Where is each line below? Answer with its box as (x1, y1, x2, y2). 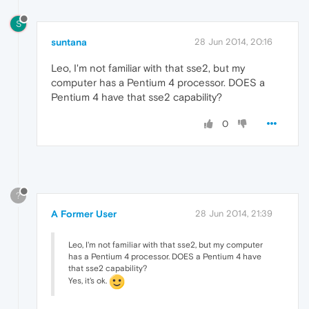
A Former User (51, 208, 117, 220)
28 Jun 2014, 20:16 (195, 36, 272, 47)
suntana (51, 36, 87, 48)
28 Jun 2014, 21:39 (195, 208, 272, 219)
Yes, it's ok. (68, 276, 109, 286)
